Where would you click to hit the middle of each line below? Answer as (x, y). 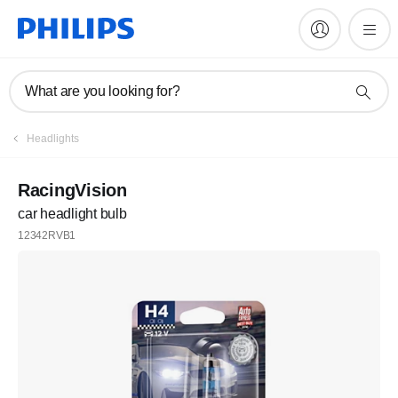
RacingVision (72, 190)
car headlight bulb (72, 214)
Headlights (53, 139)
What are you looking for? (103, 91)
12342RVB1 (47, 235)
